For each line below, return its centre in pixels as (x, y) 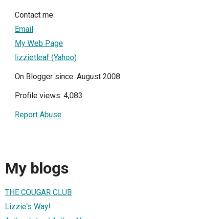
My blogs (37, 168)
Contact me (34, 15)
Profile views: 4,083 (49, 95)
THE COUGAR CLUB (38, 193)
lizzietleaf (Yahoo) (46, 57)
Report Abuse (38, 114)
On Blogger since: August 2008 (67, 76)
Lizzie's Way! (28, 207)
